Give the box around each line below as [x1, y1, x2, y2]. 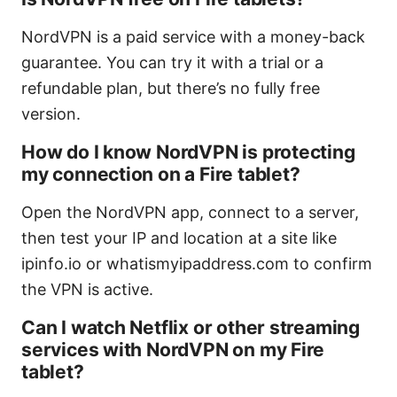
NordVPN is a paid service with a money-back [21, 27, 365, 47]
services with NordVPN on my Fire [21, 339, 325, 362]
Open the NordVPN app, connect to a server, [21, 203, 359, 222]
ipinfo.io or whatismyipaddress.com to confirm [21, 254, 372, 274]
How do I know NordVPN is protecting [21, 141, 355, 164]
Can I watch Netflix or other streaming [21, 316, 360, 339]
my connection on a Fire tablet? [21, 163, 300, 186]
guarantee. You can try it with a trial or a [21, 53, 323, 73]
